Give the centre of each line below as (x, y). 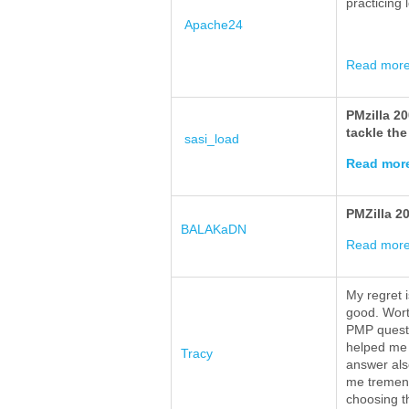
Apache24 (214, 25)
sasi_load (212, 139)
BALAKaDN (214, 230)
